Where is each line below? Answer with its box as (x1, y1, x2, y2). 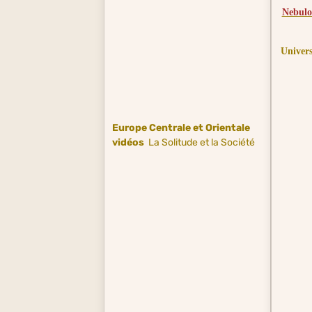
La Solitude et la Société (148, 136, 255, 148)
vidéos (111, 136, 144, 148)
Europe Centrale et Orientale (111, 121, 250, 134)
